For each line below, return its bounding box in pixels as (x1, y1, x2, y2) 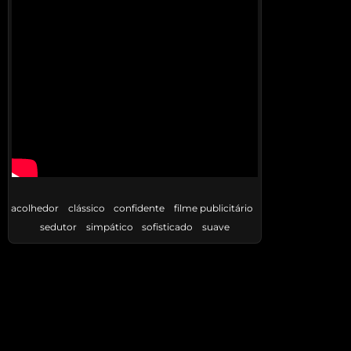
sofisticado (142, 221, 194, 233)
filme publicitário (173, 202, 253, 215)
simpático (85, 221, 133, 233)
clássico (67, 202, 105, 215)
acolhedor (11, 202, 60, 215)
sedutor (40, 221, 78, 233)
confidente (114, 202, 165, 215)
